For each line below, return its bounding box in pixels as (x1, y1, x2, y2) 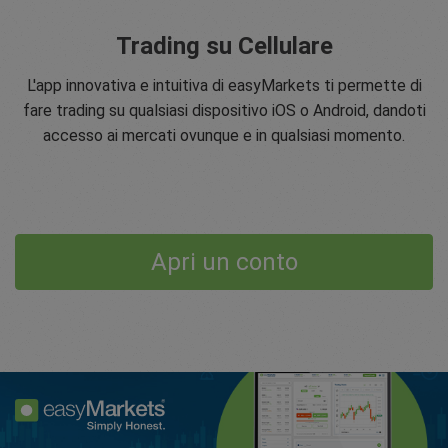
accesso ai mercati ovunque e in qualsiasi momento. (43, 125, 405, 145)
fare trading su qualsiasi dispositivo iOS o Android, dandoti (22, 100, 426, 120)
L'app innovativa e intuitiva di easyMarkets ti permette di (26, 75, 422, 95)
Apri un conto (150, 247, 298, 276)
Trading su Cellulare (115, 31, 333, 60)
